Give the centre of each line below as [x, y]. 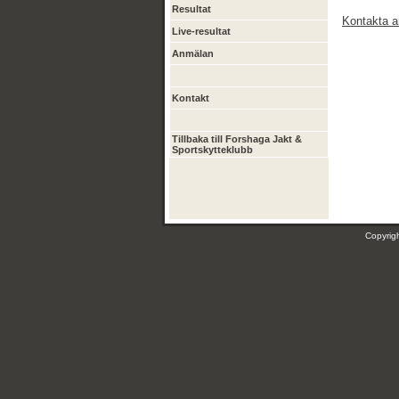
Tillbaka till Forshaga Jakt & [237, 139]
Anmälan [193, 53]
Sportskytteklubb [212, 150]
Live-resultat [201, 31]
